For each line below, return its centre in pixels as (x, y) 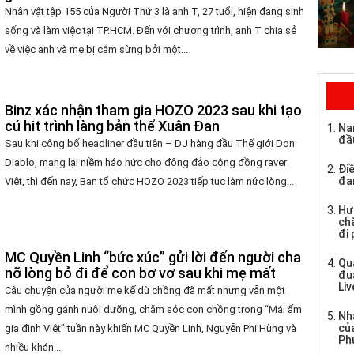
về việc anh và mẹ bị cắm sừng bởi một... (97, 49)
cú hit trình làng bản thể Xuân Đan (113, 126)
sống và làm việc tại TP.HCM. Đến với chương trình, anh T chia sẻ (151, 30)
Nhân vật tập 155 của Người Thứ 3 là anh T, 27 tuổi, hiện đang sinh (155, 11)
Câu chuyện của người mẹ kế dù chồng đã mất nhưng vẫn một (145, 291)
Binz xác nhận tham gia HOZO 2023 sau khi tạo (154, 110)
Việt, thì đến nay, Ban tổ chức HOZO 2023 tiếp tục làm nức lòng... (150, 181)
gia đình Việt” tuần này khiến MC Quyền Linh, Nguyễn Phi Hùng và (151, 329)
